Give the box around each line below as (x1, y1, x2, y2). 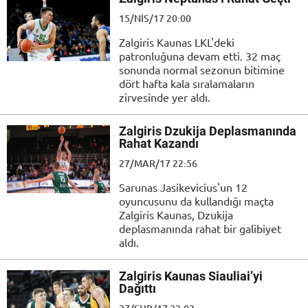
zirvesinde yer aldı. (119, 89, 210, 104)
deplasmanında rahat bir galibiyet (119, 221, 281, 235)
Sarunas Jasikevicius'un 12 (119, 179, 247, 194)
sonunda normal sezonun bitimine (119, 62, 285, 76)
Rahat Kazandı (119, 135, 199, 151)
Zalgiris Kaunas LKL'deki (119, 34, 234, 49)
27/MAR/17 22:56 (119, 156, 197, 170)
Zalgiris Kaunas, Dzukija (119, 207, 233, 221)
